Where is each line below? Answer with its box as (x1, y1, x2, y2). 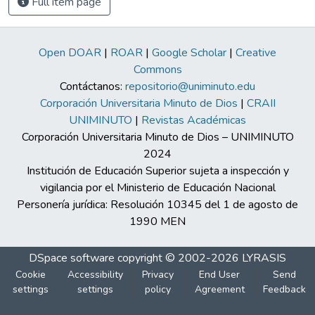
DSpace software (29, 250, 115, 266)
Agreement (194, 282, 245, 296)
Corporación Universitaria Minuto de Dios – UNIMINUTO (21, 129, 294, 145)
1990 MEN (129, 213, 186, 229)
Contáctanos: (60, 78, 125, 94)
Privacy (141, 267, 174, 281)
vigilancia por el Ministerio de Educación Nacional (39, 179, 276, 195)
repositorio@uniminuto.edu (125, 78, 255, 94)
